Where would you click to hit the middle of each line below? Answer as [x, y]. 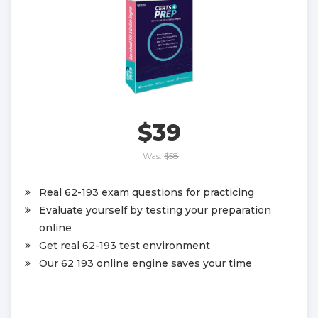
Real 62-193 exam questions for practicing [147, 193]
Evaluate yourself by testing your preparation [155, 210]
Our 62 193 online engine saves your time [146, 264]
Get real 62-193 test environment [125, 246]
